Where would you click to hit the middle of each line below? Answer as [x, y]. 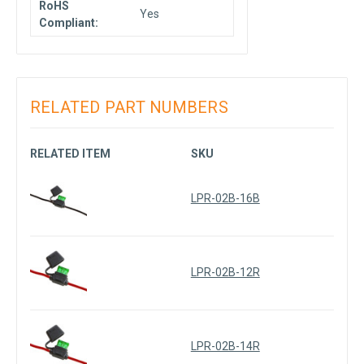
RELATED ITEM [70, 154]
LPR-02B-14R [225, 347]
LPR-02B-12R [225, 273]
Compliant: [68, 23]
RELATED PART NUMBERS [129, 108]
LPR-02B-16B [225, 199]
